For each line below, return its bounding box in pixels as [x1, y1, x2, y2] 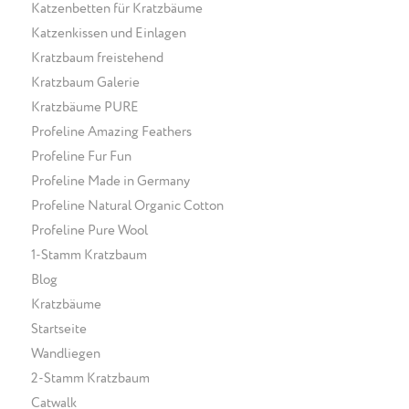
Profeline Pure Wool [30, 223, 148, 237]
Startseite [30, 321, 87, 336]
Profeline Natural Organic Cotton [30, 198, 224, 213]
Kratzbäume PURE [30, 100, 139, 114]
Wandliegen [30, 346, 100, 361]
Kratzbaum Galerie [30, 75, 140, 89]
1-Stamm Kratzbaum [30, 247, 147, 262]
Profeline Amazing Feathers [30, 124, 192, 139]
